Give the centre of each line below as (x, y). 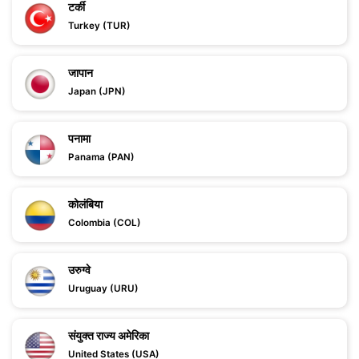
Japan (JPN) (97, 91)
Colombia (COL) (105, 223)
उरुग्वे (79, 270)
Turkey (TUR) (99, 26)
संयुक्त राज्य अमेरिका (109, 335)
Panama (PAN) (101, 157)
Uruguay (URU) (103, 288)
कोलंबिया (85, 204)
